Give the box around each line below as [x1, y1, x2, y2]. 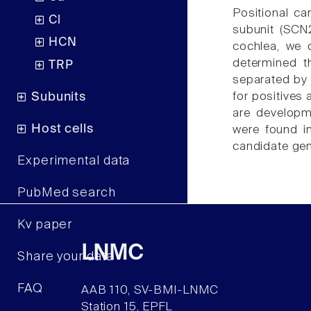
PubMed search [17, 186, 116, 199]
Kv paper [17, 218, 73, 231]
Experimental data [17, 154, 131, 167]
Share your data [17, 250, 114, 263]
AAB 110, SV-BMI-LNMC [81, 285, 219, 297]
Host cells [31, 122, 94, 135]
